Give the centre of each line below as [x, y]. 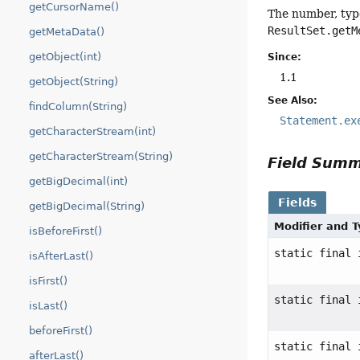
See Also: [293, 100]
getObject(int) [65, 57]
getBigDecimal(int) [78, 181]
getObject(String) [74, 82]
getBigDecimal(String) [87, 206]
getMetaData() [67, 32]
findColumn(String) [78, 106]
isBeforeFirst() [65, 231]
